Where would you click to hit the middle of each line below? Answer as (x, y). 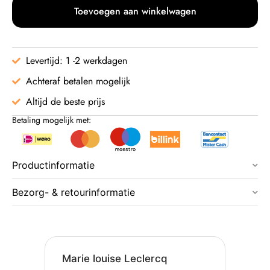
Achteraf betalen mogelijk (78, 81)
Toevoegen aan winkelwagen (135, 11)
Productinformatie (53, 165)
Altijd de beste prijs (65, 102)
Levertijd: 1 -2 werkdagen (76, 61)
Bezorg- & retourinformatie (74, 193)
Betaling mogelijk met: (52, 120)
